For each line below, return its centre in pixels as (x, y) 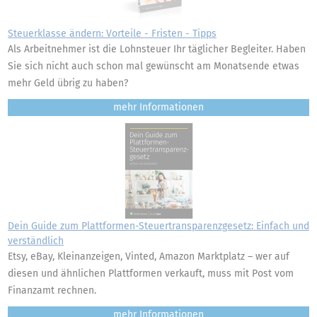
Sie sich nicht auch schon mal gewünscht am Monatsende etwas (154, 66)
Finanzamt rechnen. (52, 290)
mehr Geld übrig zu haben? (68, 83)
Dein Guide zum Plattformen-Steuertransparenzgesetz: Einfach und (158, 226)
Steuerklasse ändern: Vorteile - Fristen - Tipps (112, 34)
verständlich (36, 241)
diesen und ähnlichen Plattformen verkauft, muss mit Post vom (151, 273)
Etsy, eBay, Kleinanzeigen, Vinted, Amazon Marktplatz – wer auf (149, 257)
